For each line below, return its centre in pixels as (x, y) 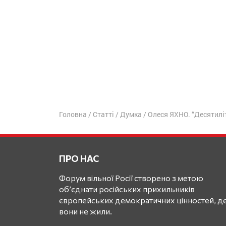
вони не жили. (86, 211)
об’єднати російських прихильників (127, 189)
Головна (73, 114)
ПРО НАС (79, 158)
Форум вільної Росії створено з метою (131, 178)
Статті (103, 114)
